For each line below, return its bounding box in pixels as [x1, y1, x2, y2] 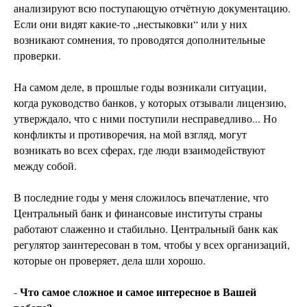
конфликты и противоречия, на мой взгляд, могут [14, 127, 247, 142]
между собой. [14, 158, 77, 173]
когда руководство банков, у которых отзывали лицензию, [14, 95, 286, 110]
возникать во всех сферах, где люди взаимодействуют [14, 143, 265, 158]
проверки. [14, 48, 61, 63]
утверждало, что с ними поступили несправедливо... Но [14, 111, 277, 126]
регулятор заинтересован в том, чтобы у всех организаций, [14, 237, 290, 252]
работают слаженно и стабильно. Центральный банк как [14, 221, 278, 236]
